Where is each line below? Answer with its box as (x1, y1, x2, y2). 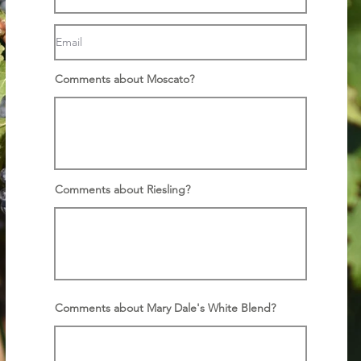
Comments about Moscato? (55, 72, 194, 86)
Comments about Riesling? (55, 182, 190, 197)
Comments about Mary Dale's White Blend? (55, 301, 276, 315)
